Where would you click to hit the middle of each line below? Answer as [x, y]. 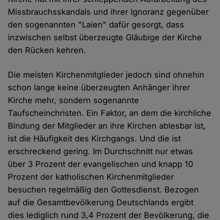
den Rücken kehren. [47, 50]
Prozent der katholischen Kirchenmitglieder [91, 177]
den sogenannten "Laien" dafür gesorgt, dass [96, 25]
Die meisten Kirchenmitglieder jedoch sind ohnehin [106, 75]
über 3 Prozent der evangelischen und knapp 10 [101, 164]
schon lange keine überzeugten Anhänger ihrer [99, 88]
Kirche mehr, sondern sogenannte [74, 100]
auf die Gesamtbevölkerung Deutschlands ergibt [101, 203]
